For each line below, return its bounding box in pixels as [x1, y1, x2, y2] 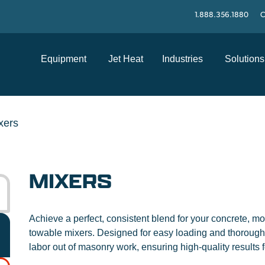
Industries [162, 54, 203, 64]
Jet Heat [108, 54, 143, 64]
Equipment [41, 54, 86, 64]
